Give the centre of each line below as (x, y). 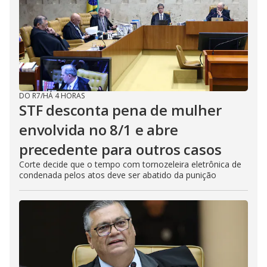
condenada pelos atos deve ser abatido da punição (118, 175)
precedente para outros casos (120, 150)
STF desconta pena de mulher (120, 110)
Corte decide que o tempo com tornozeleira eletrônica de (130, 164)
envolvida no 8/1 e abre (99, 130)
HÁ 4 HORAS (64, 96)
